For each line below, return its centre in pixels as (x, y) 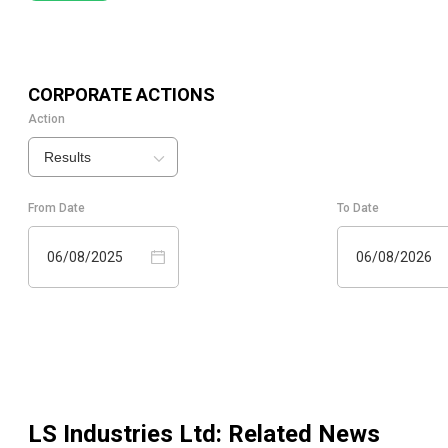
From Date (56, 208)
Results (67, 157)
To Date (358, 208)
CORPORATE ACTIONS (121, 95)
